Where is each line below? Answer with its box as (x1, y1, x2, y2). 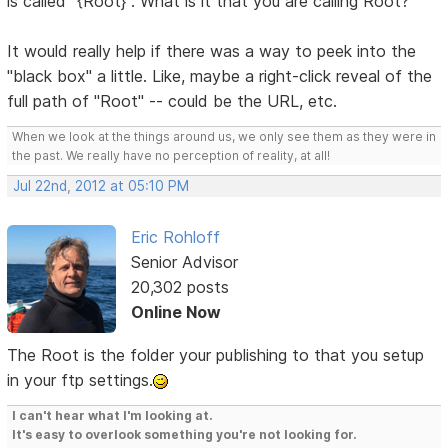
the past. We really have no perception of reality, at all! (12, 147, 331, 163)
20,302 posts (130, 276, 229, 297)
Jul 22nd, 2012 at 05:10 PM (13, 177, 190, 194)
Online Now (130, 301, 221, 322)
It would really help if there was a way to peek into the (7, 40, 417, 61)
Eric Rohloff (130, 226, 220, 247)
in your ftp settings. (7, 369, 154, 390)
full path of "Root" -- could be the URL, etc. (7, 90, 338, 111)
